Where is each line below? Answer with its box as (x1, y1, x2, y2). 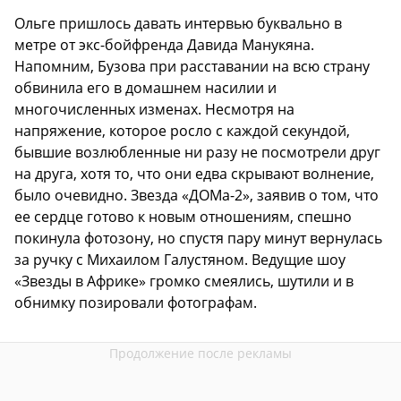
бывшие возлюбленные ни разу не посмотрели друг (14, 142, 380, 163)
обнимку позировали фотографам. (14, 293, 257, 313)
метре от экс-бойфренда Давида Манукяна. (14, 35, 314, 55)
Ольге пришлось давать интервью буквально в (14, 13, 342, 34)
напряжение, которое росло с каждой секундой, (14, 121, 350, 141)
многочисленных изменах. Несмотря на (14, 99, 294, 120)
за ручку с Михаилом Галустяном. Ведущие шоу (14, 250, 346, 270)
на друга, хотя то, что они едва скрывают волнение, (14, 164, 374, 184)
